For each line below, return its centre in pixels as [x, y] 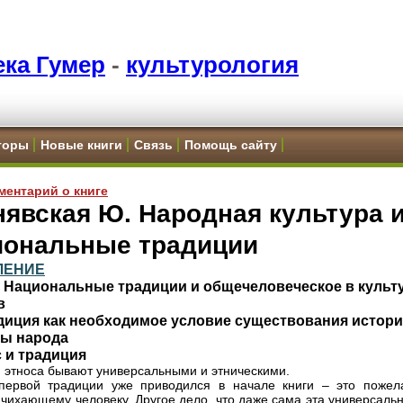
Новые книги [81, 145]
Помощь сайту [231, 145]
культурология [212, 65]
